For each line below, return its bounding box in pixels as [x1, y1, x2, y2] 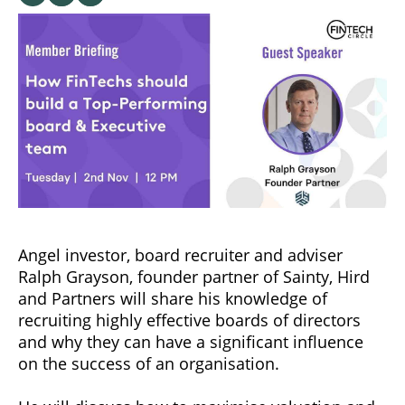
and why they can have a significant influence [18, 330, 363, 353]
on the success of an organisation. [18, 352, 279, 374]
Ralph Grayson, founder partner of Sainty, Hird [18, 265, 370, 287]
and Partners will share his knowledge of [18, 287, 327, 309]
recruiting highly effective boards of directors [18, 308, 361, 331]
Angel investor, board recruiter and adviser [18, 243, 343, 266]
